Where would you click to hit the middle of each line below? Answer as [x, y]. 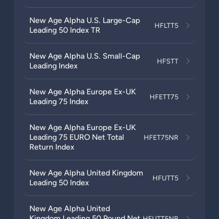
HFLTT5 [166, 25]
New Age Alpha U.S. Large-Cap [85, 20]
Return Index [52, 147]
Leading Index [54, 66]
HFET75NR [161, 137]
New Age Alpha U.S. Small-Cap [85, 56]
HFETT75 [164, 97]
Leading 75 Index [59, 101]
